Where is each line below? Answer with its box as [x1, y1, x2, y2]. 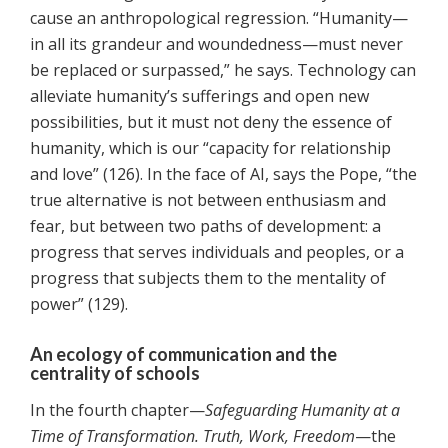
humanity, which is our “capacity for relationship [30, 137, 391, 160]
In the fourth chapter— [30, 399, 205, 422]
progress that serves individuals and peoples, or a [30, 241, 404, 264]
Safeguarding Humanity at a [205, 399, 400, 422]
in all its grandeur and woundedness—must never [30, 33, 403, 56]
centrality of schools [30, 362, 200, 385]
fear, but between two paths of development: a [30, 215, 381, 238]
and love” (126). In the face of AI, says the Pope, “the [30, 163, 417, 186]
